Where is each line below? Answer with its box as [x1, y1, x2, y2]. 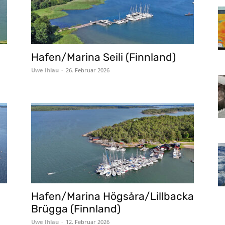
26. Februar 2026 [66, 66, 109, 74]
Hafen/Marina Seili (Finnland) [31, 51, 176, 63]
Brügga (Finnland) [31, 202, 121, 215]
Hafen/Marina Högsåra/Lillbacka [31, 190, 194, 202]
